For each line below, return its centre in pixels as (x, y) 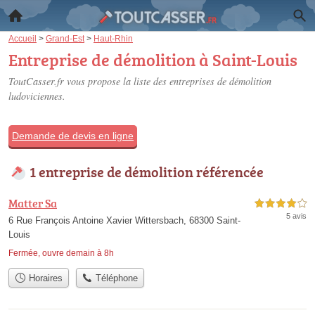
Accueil (22, 38)
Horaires (44, 278)
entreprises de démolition (220, 81)
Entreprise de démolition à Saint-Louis (153, 59)
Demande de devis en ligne (73, 136)
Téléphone (116, 278)
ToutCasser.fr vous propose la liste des (89, 81)
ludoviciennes (36, 96)
